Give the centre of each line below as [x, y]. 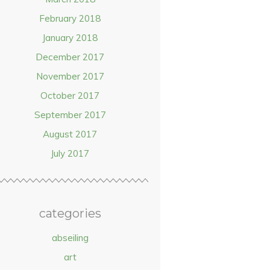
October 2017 [70, 96]
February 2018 [70, 18]
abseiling [70, 238]
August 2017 [70, 134]
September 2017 [70, 115]
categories [70, 213]
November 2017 [70, 76]
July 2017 [70, 153]
